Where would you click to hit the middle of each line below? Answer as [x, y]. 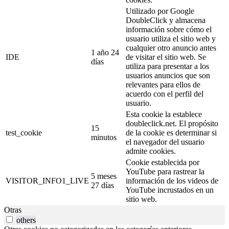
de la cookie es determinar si [171, 133]
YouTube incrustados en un [170, 190]
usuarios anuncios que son [168, 76]
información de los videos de [172, 181]
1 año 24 [105, 53]
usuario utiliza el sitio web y [171, 39]
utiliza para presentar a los [167, 66]
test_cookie [24, 133]
